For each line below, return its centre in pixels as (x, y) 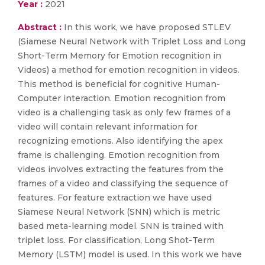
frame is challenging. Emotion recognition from (119, 155)
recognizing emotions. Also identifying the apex (120, 141)
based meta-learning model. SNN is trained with (121, 226)
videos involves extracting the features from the (121, 169)
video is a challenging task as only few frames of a (124, 112)
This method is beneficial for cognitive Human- (119, 84)
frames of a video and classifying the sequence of (123, 183)
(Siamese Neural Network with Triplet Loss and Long (132, 41)
